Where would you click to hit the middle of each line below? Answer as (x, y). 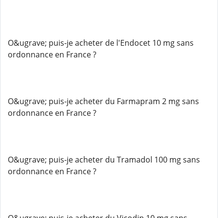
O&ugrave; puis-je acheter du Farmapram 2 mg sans (103, 101)
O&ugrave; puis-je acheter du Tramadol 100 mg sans (104, 160)
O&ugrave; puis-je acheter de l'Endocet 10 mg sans (101, 43)
